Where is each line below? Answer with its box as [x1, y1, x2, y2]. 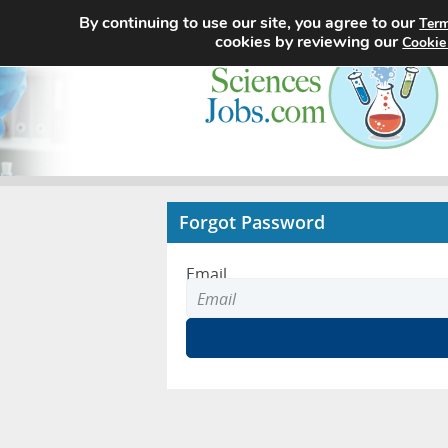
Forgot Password [179, 210, 325, 234]
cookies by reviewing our [215, 31, 403, 53]
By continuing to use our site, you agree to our [79, 12, 420, 34]
